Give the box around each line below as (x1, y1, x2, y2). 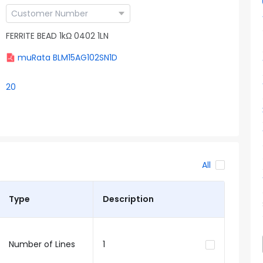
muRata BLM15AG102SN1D (18, 52, 117, 63)
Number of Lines (8, 238, 75, 250)
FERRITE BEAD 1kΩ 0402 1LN (6, 29, 109, 42)
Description (102, 193, 154, 205)
